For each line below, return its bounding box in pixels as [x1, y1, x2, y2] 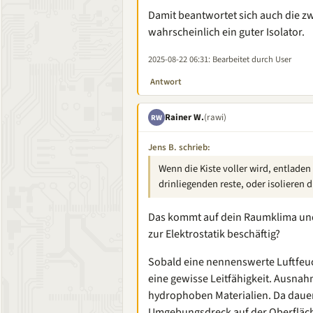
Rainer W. [165, 110, 204, 124]
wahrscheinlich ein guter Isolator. [148, 24, 305, 40]
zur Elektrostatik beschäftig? [148, 226, 280, 242]
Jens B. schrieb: [148, 141, 210, 154]
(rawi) [204, 110, 226, 124]
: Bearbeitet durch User [208, 53, 291, 66]
